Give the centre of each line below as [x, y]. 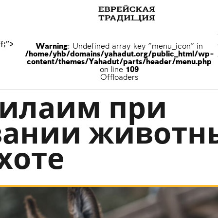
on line [113, 70]
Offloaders [119, 78]
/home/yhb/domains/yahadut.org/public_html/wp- [119, 54]
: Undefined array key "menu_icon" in [136, 46]
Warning [52, 46]
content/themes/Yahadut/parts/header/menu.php [119, 62]
